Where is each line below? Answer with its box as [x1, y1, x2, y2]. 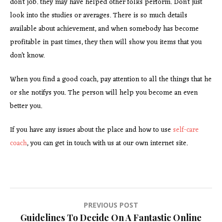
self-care [173, 123, 199, 136]
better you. [10, 100, 42, 112]
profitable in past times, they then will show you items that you [10, 36, 202, 49]
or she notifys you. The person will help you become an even [10, 86, 198, 99]
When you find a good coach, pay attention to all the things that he [10, 73, 212, 86]
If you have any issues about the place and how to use [10, 123, 173, 136]
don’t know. [10, 49, 45, 62]
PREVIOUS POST [84, 200, 138, 210]
